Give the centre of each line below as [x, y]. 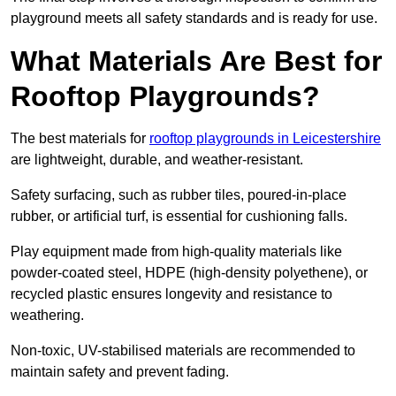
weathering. [49, 316]
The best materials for [80, 139]
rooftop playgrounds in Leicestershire [265, 139]
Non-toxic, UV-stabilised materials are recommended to [183, 351]
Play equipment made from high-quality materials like [176, 252]
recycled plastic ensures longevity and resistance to [171, 294]
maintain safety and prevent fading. [120, 372]
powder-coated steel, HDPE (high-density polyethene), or [189, 273]
